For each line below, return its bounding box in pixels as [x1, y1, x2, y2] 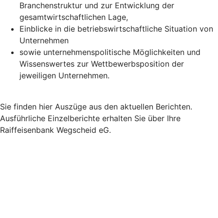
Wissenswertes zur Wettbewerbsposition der [19, 58, 184, 69]
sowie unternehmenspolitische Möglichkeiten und [19, 47, 200, 57]
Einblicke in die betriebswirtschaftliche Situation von [19, 23, 213, 34]
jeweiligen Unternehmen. [19, 70, 109, 80]
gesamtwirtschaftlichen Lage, [19, 12, 128, 22]
